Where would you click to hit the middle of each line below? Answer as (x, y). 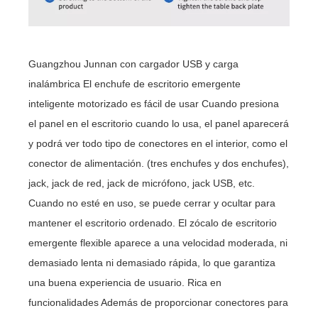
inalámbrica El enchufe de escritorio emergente (135, 83)
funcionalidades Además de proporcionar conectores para (159, 302)
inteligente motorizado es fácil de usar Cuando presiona (154, 103)
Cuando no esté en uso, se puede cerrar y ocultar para (152, 203)
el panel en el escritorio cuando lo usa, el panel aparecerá (159, 123)
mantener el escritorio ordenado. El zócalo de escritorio (153, 223)
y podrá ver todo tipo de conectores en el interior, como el (158, 143)
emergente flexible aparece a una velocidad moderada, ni (158, 242)
